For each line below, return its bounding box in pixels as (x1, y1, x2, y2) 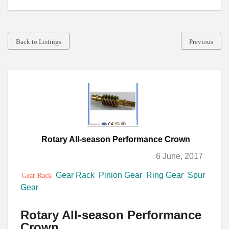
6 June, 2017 (156, 151, 203, 161)
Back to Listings (16, 38, 61, 45)
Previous (189, 38, 213, 45)
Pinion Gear (99, 170, 142, 179)
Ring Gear (146, 170, 184, 179)
